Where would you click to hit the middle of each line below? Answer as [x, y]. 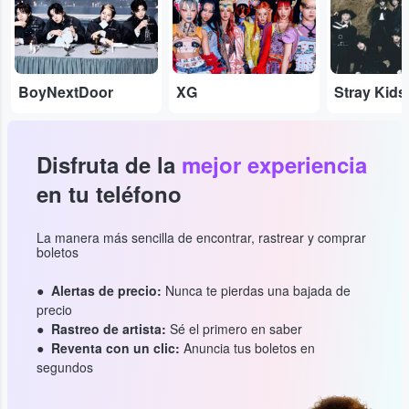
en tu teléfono [109, 194]
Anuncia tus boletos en [247, 348]
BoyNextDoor [66, 92]
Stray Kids [370, 92]
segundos [65, 367]
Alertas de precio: [106, 291]
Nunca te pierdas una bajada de [256, 291]
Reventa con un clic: [115, 348]
